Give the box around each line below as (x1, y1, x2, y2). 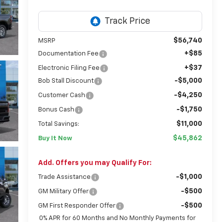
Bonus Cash (38, 106, 74, 113)
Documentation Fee (38, 50, 99, 57)
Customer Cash (38, 92, 85, 99)
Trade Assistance (38, 173, 91, 180)
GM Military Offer (38, 188, 89, 195)
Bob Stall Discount (38, 77, 94, 84)
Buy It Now (38, 135, 72, 142)
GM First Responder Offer (38, 202, 115, 209)
